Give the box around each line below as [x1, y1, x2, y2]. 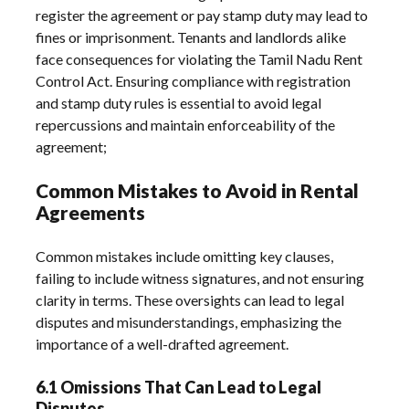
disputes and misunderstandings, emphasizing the [36, 312, 342, 330]
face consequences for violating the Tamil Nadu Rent [36, 49, 363, 68]
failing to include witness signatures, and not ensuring [36, 268, 365, 287]
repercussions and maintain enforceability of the [36, 115, 336, 133]
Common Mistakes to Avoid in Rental [36, 178, 360, 202]
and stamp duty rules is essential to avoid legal [36, 93, 322, 111]
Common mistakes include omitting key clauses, [36, 246, 334, 265]
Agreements [36, 200, 146, 224]
